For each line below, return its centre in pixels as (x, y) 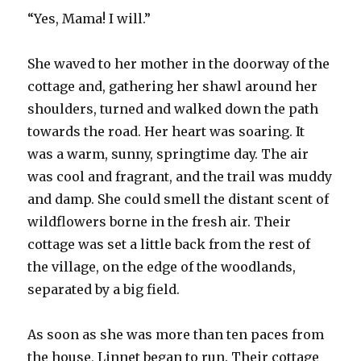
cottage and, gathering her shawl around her (173, 86)
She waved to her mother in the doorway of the (179, 63)
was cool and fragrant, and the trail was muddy (180, 176)
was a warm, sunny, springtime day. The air (168, 154)
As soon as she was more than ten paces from (176, 334)
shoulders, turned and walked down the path (173, 108)
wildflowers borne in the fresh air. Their (160, 221)
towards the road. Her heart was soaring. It (166, 131)
